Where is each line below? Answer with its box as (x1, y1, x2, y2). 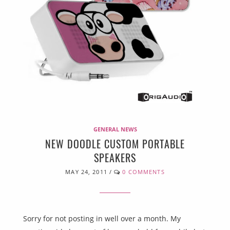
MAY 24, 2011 (65, 168, 107, 176)
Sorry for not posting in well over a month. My (23, 214, 181, 224)
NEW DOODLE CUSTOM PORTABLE (45, 136, 185, 152)
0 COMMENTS (122, 168, 165, 176)
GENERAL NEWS (93, 125, 137, 133)
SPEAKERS (94, 150, 136, 166)
